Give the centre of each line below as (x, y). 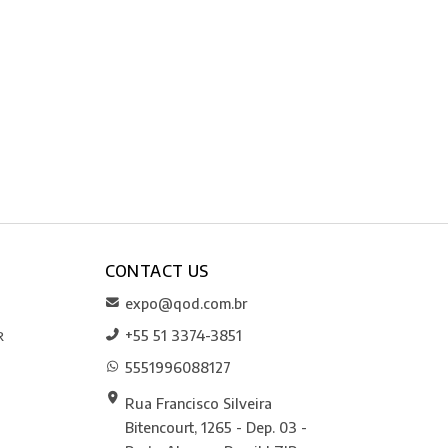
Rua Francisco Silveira (198, 402)
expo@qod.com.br (185, 302)
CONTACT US (156, 270)
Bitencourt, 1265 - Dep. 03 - (215, 426)
